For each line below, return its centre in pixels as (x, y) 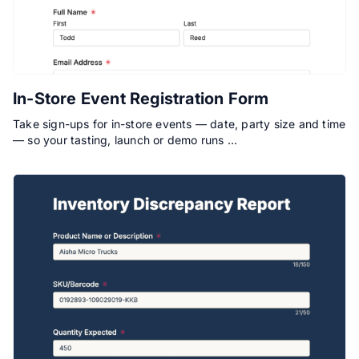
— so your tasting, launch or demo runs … (125, 140)
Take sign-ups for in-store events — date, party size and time (179, 124)
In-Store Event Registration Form (141, 99)
